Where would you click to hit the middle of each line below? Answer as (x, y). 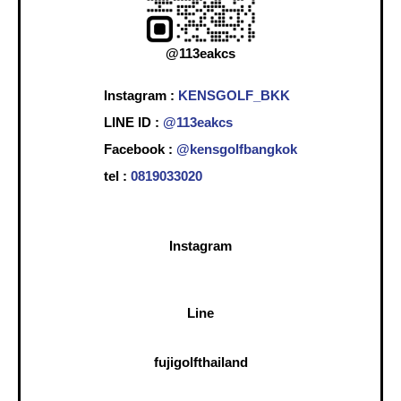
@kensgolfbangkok (235, 149)
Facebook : (138, 149)
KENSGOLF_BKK (234, 96)
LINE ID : (133, 123)
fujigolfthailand (200, 363)
